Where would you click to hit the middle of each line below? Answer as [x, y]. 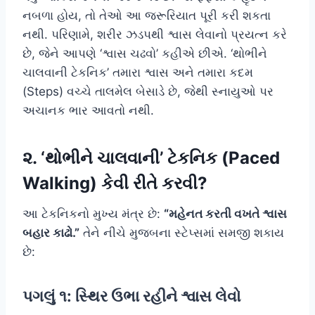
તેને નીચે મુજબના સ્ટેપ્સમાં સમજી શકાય [182, 232]
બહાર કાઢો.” [51, 232]
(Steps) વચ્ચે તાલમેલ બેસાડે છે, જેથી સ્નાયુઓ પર [148, 91]
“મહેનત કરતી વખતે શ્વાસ [225, 213]
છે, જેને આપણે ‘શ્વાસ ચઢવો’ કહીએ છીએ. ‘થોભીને [145, 53]
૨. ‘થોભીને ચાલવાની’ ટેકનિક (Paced [151, 157]
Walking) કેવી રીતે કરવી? [115, 183]
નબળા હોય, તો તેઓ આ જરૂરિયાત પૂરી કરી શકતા [147, 15]
